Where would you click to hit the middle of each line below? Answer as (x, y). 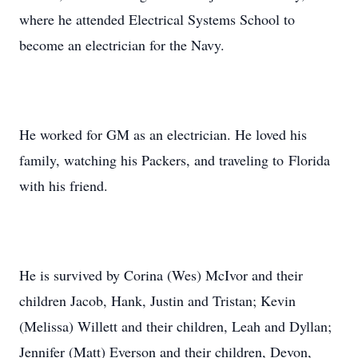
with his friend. (64, 185)
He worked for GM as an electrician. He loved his (163, 134)
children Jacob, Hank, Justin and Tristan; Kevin (157, 300)
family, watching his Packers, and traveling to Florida (175, 160)
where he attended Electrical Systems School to (157, 19)
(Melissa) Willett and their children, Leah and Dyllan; (175, 326)
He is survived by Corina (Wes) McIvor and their (161, 275)
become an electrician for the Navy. (122, 45)
